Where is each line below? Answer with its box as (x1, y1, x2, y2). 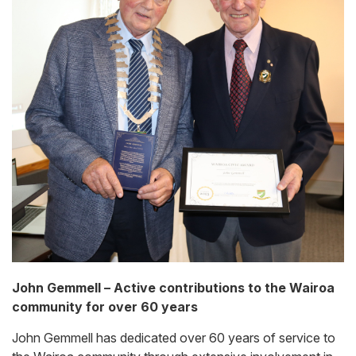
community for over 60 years (12, 299, 198, 315)
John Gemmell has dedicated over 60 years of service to (12, 330, 335, 346)
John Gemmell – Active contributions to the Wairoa (12, 280, 335, 296)
